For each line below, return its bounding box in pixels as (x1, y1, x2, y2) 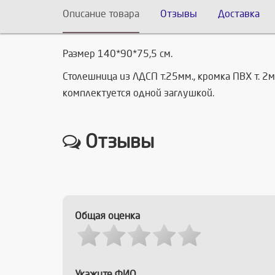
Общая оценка (75, 210, 140, 221)
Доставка (218, 8, 260, 19)
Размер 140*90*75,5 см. (63, 48, 172, 59)
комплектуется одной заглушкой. (63, 87, 214, 98)
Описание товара (63, 8, 139, 19)
